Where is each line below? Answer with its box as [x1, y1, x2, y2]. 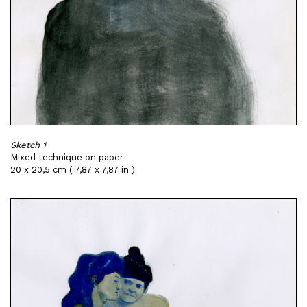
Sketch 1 [10, 140, 46, 150]
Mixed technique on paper [10, 152, 123, 162]
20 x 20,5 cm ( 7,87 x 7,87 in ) [10, 164, 135, 175]
